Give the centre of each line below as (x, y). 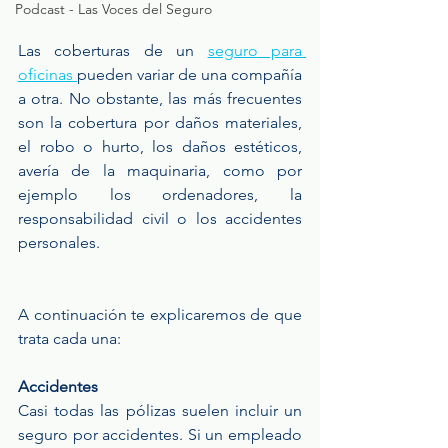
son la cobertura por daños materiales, (160, 123)
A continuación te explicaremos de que (160, 315)
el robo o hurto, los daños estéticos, (160, 147)
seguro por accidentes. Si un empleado (160, 435)
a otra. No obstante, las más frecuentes (160, 99)
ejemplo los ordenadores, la (160, 195)
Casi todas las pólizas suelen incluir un (160, 411)
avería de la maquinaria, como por (160, 171)
